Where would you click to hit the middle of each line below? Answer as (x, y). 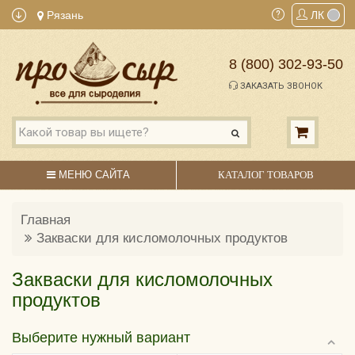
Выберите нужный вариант (101, 337)
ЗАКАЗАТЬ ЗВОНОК (280, 86)
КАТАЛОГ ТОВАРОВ (265, 174)
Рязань (63, 15)
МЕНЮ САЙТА (92, 174)
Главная (46, 219)
